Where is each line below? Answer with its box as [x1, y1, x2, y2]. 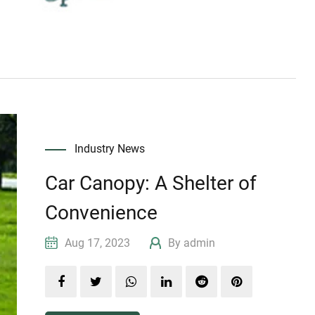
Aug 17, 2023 [62, 236, 150, 250]
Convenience [45, 201, 158, 225]
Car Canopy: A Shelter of [45, 172, 257, 195]
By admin [165, 236, 216, 250]
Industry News [75, 142, 146, 156]
